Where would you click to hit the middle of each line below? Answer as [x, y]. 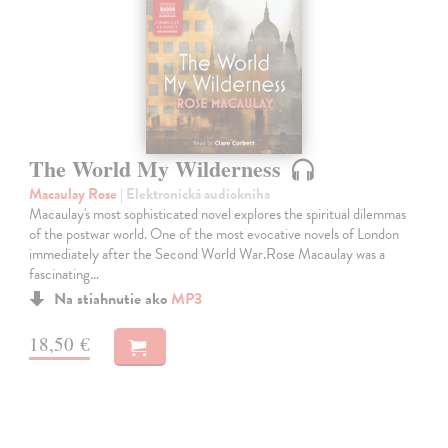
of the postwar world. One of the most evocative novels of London [214, 234]
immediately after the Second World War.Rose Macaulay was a [207, 254]
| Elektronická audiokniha [195, 194]
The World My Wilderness [158, 168]
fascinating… [64, 274]
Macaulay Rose [75, 194]
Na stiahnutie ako [113, 299]
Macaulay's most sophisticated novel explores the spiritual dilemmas [218, 214]
